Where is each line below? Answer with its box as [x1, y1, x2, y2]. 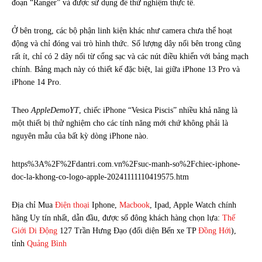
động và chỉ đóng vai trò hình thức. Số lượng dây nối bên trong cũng [12, 39, 241, 48]
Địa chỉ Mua [12, 200, 55, 209]
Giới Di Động [12, 226, 57, 235]
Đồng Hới [198, 226, 231, 235]
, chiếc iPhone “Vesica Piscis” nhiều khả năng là [79, 105, 237, 115]
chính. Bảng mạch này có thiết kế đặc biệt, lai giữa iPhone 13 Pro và [12, 64, 240, 74]
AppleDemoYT [31, 105, 79, 115]
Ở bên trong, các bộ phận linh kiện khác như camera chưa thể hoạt [12, 26, 232, 35]
